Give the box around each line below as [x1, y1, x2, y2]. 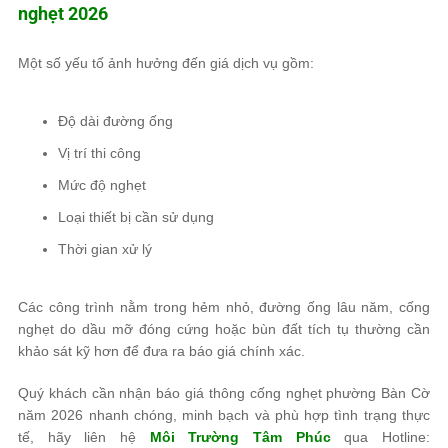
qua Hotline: [330, 428, 431, 445]
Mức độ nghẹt [58, 176, 146, 193]
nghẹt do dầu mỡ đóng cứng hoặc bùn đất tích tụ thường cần [18, 320, 430, 337]
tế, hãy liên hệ [18, 428, 150, 445]
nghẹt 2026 [18, 2, 108, 24]
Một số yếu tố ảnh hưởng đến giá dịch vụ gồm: [18, 54, 314, 71]
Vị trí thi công [58, 144, 141, 161]
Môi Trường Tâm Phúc [149, 428, 331, 445]
